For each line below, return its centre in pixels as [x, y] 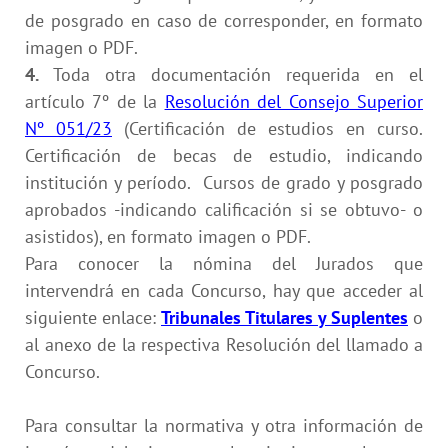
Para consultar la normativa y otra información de [224, 425]
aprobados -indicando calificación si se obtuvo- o [224, 209]
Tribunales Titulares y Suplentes [284, 317]
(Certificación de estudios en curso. [267, 128]
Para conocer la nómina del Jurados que [224, 263]
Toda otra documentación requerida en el [231, 74]
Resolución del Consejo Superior [294, 101]
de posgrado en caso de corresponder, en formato [224, 20]
